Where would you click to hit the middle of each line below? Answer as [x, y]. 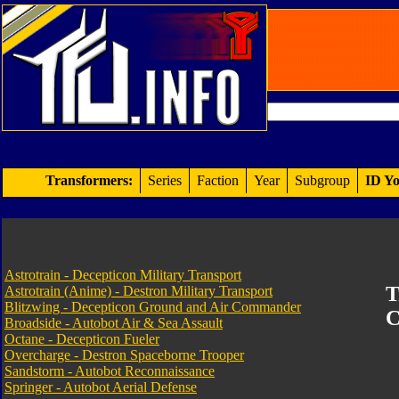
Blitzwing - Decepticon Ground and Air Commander [153, 307]
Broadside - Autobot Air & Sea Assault [114, 323]
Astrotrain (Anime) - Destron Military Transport [138, 291]
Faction [218, 180]
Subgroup [322, 180]
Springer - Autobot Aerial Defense [101, 387]
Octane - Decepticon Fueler [82, 339]
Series [165, 180]
